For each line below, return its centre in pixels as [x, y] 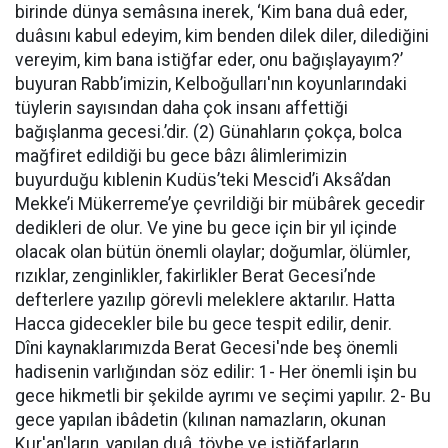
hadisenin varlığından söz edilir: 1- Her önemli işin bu [216, 372]
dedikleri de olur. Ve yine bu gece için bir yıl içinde [206, 228]
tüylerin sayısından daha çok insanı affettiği [181, 108]
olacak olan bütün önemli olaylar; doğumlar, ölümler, [212, 252]
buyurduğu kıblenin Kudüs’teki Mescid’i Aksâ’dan [203, 180]
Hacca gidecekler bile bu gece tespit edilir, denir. [203, 324]
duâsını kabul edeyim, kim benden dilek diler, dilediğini [222, 36]
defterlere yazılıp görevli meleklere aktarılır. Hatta [205, 300]
